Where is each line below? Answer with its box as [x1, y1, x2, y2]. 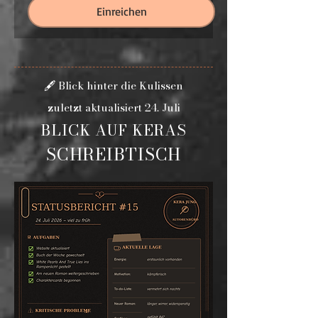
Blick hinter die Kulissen [58, 77, 183, 94]
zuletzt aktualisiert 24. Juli [47, 99, 180, 116]
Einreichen [96, 4, 147, 18]
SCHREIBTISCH [46, 141, 181, 168]
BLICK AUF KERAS [40, 119, 187, 141]
